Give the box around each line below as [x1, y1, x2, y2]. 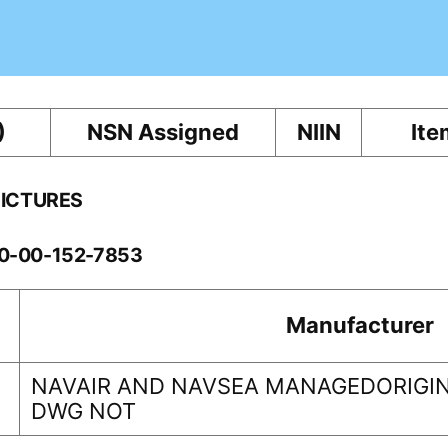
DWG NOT [31, 397, 137, 424]
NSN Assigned [87, 118, 240, 145]
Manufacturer [286, 311, 435, 338]
